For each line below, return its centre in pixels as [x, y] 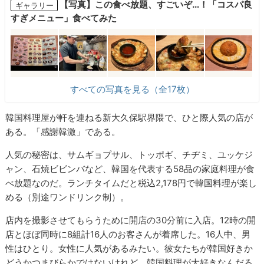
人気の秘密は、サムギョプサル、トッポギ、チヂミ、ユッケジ [129, 154]
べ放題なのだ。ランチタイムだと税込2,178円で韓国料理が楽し [131, 183]
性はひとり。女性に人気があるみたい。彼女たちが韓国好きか [129, 248]
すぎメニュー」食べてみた [63, 18]
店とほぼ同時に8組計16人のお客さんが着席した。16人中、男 [128, 234]
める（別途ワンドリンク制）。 [67, 197]
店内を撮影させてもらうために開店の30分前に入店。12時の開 [131, 220]
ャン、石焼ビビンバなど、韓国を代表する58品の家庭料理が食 [130, 169]
